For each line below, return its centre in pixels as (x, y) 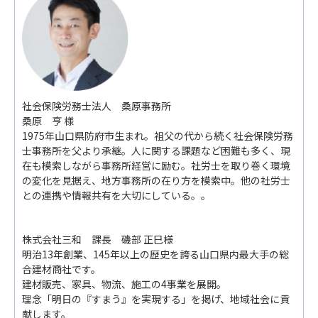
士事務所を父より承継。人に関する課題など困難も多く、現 (156, 150)
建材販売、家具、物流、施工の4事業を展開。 (124, 284)
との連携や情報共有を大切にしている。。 (116, 195)
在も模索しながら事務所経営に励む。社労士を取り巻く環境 (156, 165)
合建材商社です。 (61, 269)
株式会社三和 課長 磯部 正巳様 (98, 239)
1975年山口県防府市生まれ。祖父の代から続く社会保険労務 (158, 135)
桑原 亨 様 (48, 120)
